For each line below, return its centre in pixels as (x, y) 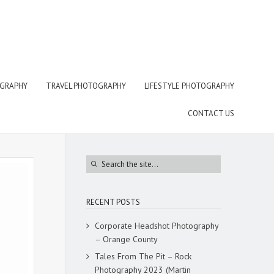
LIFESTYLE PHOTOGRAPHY (189, 86)
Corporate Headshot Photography (157, 226)
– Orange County (126, 239)
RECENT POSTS (113, 202)
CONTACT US (211, 113)
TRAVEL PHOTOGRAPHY (86, 86)
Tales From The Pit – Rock (143, 256)
